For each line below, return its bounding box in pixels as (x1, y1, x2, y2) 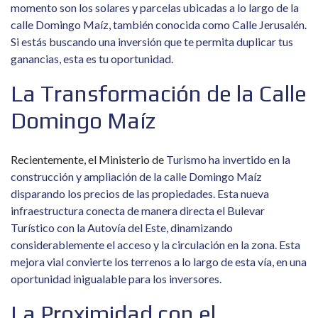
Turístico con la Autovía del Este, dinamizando (11, 221, 233, 234)
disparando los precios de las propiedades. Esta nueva (11, 187, 269, 200)
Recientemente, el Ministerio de (11, 153, 166, 166)
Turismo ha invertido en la (166, 153, 290, 166)
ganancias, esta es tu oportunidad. (11, 52, 173, 65)
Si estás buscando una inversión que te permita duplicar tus (11, 35, 293, 48)
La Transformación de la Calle (11, 80, 307, 106)
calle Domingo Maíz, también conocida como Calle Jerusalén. (11, 18, 307, 31)
